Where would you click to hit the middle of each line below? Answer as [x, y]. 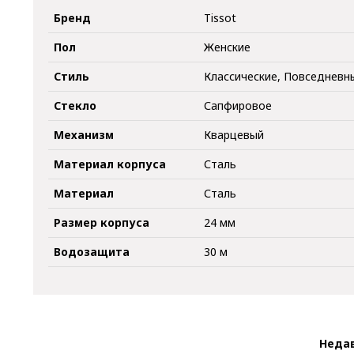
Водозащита [92, 251]
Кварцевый [234, 134]
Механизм [84, 134]
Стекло [75, 105]
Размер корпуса [102, 222]
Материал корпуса [110, 164]
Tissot [220, 17]
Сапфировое [238, 105]
